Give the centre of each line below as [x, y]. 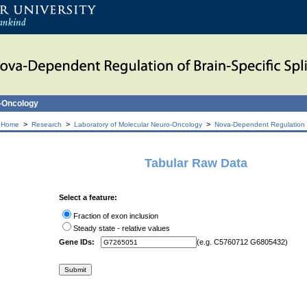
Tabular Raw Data [196, 163]
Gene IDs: [78, 242]
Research [47, 124]
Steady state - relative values [121, 228]
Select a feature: [88, 197]
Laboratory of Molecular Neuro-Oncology [138, 124]
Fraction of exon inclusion [115, 216]
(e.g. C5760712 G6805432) [242, 242]
